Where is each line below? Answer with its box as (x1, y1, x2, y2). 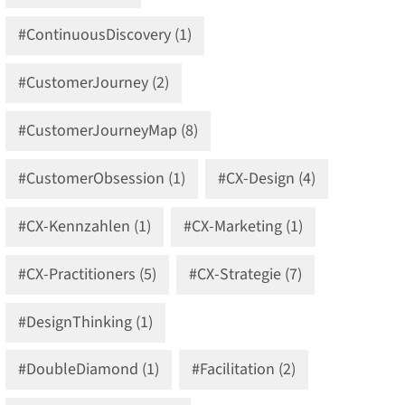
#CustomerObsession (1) (18, 167, 186, 191)
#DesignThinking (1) (18, 310, 154, 334)
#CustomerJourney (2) (18, 71, 170, 95)
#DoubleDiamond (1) (18, 358, 160, 381)
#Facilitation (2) (191, 358, 296, 381)
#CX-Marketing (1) (183, 214, 303, 238)
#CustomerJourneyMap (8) (18, 119, 199, 143)
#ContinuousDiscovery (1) (18, 24, 193, 47)
